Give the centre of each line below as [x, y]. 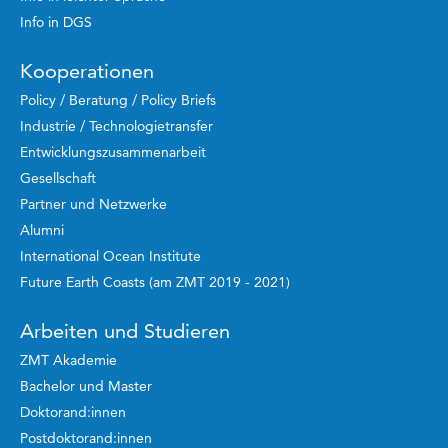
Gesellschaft [58, 178]
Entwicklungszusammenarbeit [113, 152]
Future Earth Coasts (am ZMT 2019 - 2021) [155, 282]
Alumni [42, 230]
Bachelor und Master [86, 386]
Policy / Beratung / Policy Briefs [118, 100]
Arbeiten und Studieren [125, 331]
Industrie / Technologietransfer [116, 126]
